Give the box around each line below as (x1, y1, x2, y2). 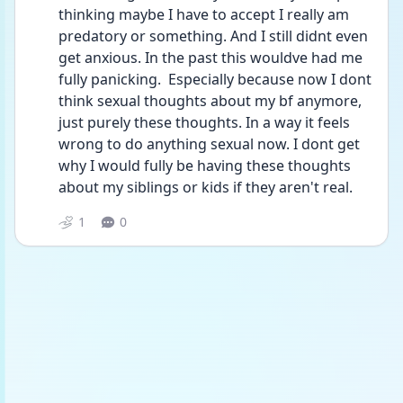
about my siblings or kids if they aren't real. (58, 177, 356, 197)
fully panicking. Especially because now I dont (58, 69, 372, 89)
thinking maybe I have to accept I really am (58, 4, 349, 24)
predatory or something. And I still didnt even (58, 26, 368, 46)
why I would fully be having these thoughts (58, 156, 351, 175)
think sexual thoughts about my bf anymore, (58, 91, 362, 111)
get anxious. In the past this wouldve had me (58, 48, 363, 67)
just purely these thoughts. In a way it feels (58, 112, 350, 132)
